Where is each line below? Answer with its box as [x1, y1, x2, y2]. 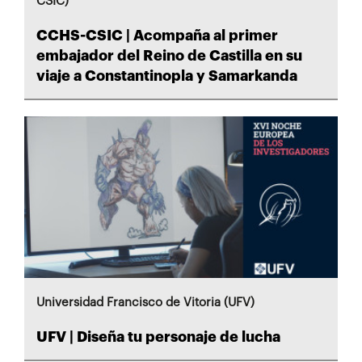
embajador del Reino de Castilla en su [36, 48, 302, 63]
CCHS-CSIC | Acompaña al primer [36, 27, 278, 43]
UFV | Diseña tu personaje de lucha [36, 329, 280, 344]
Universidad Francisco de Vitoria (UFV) [36, 296, 255, 309]
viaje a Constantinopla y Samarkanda [36, 68, 297, 83]
